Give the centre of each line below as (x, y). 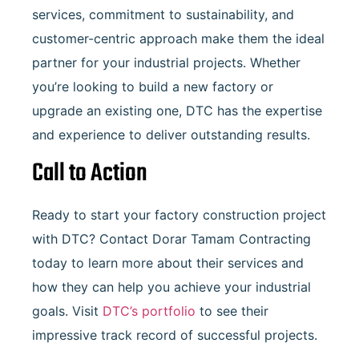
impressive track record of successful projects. (175, 335)
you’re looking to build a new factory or (153, 86)
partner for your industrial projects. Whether (166, 62)
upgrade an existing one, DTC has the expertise (177, 110)
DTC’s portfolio (149, 311)
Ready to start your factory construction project (179, 215)
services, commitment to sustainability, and (163, 14)
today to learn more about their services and (168, 263)
